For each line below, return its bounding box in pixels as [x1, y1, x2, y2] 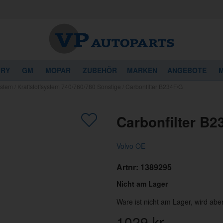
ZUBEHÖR [83, 65, 117, 75]
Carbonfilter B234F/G [125, 82, 183, 91]
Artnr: [116, 161, 140, 173]
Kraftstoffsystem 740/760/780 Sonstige [17, 82, 121, 91]
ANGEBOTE [167, 65, 207, 75]
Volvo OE [116, 141, 145, 151]
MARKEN [127, 65, 157, 75]
